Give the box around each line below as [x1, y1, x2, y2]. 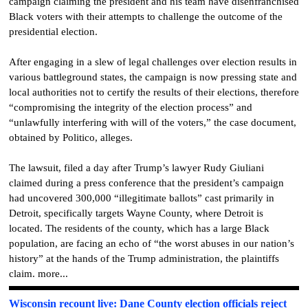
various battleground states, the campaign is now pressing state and [9, 71, 297, 82]
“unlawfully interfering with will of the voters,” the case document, [9, 116, 296, 128]
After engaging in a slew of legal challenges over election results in [9, 56, 297, 67]
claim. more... [9, 267, 68, 279]
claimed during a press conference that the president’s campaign [9, 177, 284, 188]
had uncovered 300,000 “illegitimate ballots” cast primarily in [9, 192, 274, 203]
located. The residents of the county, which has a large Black [9, 222, 269, 234]
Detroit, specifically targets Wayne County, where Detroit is [9, 207, 263, 219]
